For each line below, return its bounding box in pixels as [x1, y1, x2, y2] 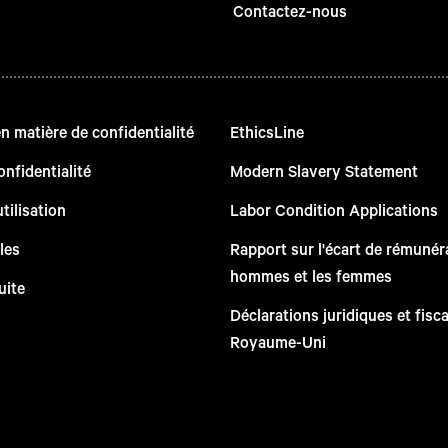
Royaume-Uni [229, 330, 326, 352]
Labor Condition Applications [229, 198, 438, 220]
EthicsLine [229, 120, 304, 142]
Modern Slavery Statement [229, 159, 418, 181]
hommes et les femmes [229, 264, 392, 286]
